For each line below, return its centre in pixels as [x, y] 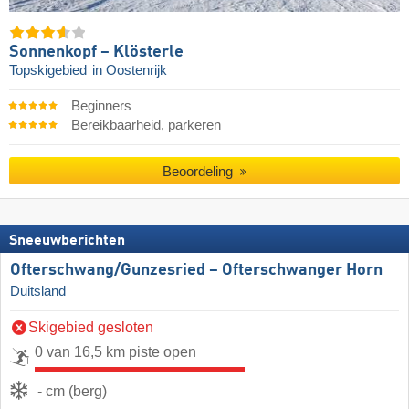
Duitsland [38, 292]
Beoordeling [200, 171]
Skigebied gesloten [91, 328]
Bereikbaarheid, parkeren [146, 126]
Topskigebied [50, 71]
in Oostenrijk [130, 71]
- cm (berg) [72, 392]
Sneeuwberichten [67, 241]
